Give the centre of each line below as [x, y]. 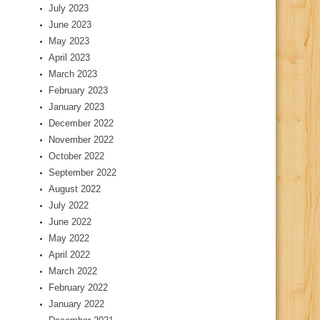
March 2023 [73, 74]
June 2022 [70, 222]
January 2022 [76, 304]
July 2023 [69, 9]
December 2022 [81, 124]
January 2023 [76, 107]
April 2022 [69, 255]
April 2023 [69, 58]
